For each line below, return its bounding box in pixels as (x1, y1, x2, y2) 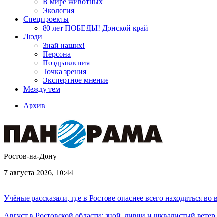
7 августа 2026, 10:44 (4, 169, 73, 177)
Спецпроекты (23, 15, 69, 23)
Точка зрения (43, 67, 86, 76)
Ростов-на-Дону (4, 152, 57, 160)
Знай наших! (43, 41, 85, 49)
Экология (43, 6, 74, 15)
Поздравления (43, 59, 90, 67)
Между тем (23, 85, 60, 93)
